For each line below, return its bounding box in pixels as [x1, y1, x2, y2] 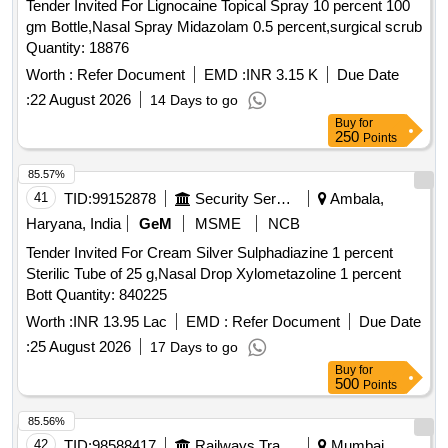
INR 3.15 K [246, 66, 318, 84]
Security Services [276, 190, 291, 208]
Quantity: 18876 [26, 39, 129, 57]
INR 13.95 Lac [73, 313, 167, 331]
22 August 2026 [30, 91, 131, 109]
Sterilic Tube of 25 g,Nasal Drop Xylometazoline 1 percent [26, 265, 401, 283]
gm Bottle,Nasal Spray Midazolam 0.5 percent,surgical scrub [26, 18, 422, 36]
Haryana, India [26, 215, 121, 233]
